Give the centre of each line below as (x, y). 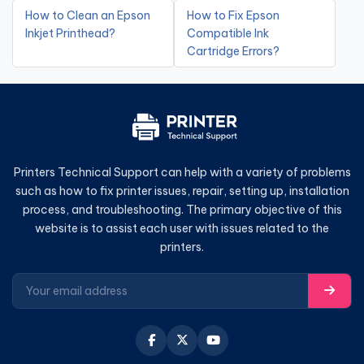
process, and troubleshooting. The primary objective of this (182, 209)
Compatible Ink (228, 33)
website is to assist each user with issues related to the (182, 228)
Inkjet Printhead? (70, 33)
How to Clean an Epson (88, 15)
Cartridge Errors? (233, 51)
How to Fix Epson (233, 15)
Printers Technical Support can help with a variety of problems (182, 172)
